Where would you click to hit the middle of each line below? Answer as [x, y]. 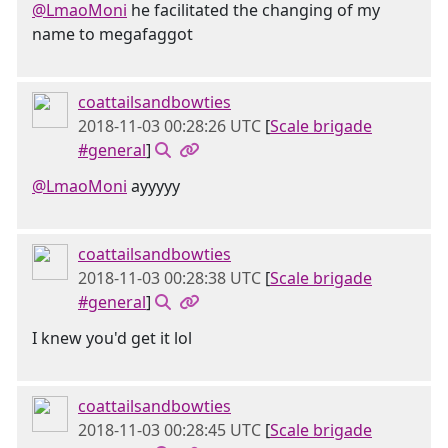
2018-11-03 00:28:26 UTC [169, 126]
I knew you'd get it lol [112, 338]
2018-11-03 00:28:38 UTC [169, 278]
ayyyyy [153, 186]
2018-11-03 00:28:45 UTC [169, 430]
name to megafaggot [112, 34]
